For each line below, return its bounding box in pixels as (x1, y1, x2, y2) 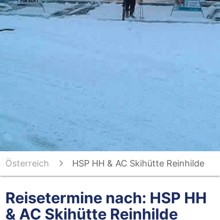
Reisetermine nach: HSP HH (5, 189, 207, 207)
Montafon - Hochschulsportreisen (5, 183, 147, 193)
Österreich (5, 158, 49, 168)
